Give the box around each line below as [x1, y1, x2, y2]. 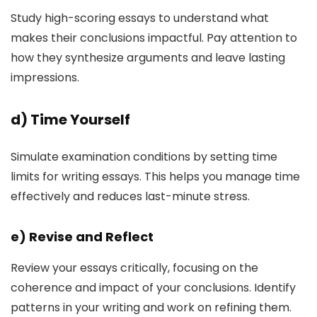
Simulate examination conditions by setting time [11, 149, 277, 165]
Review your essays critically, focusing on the [11, 260, 258, 276]
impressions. [11, 69, 79, 86]
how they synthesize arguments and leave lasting [11, 50, 285, 66]
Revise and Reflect [29, 228, 154, 246]
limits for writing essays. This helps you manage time [11, 168, 300, 185]
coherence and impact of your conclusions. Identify [11, 279, 296, 296]
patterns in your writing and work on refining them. [11, 299, 292, 316]
